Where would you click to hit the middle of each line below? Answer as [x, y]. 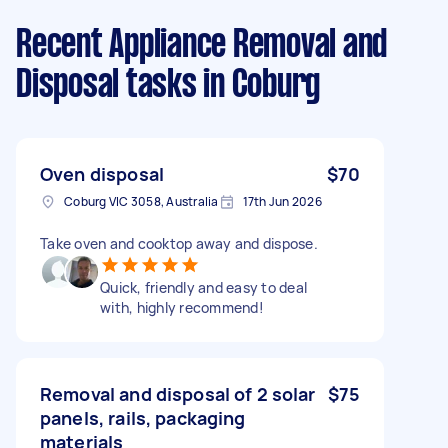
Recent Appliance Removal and [201, 45]
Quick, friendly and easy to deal [203, 287]
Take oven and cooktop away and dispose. [179, 243]
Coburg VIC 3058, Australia [141, 201]
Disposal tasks [106, 85]
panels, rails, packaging [143, 417]
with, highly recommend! [182, 307]
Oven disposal [102, 173]
